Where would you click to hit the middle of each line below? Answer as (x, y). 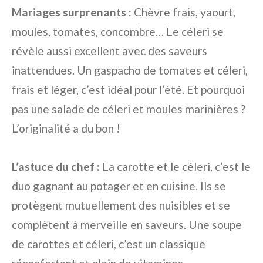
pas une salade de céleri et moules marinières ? (129, 109)
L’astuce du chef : (56, 167)
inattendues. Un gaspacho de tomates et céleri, (130, 70)
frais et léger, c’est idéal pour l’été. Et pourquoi (128, 90)
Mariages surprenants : (72, 12)
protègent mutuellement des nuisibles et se (121, 205)
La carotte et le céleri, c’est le (175, 167)
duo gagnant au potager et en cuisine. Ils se (119, 186)
